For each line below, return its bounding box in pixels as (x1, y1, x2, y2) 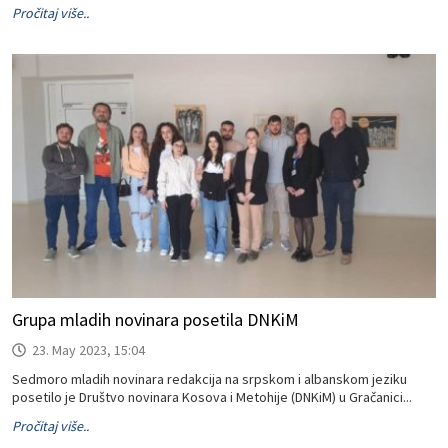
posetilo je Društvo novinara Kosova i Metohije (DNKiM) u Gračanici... (12, 388, 412, 406)
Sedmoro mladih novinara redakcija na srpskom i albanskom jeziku (12, 370, 407, 388)
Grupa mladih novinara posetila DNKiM (12, 308, 299, 331)
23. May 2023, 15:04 (32, 341, 145, 359)
